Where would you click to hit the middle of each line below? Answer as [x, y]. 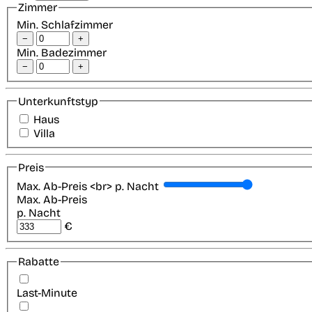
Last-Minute [47, 292]
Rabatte [39, 262]
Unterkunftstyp [58, 101]
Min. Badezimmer [62, 52]
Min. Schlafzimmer [65, 24]
